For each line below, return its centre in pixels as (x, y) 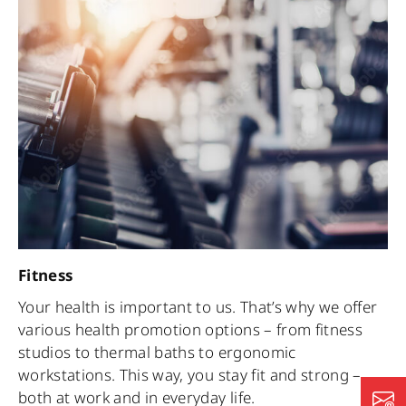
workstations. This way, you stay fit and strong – (190, 375)
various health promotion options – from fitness (190, 330)
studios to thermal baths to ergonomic (157, 353)
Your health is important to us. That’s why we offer (198, 307)
